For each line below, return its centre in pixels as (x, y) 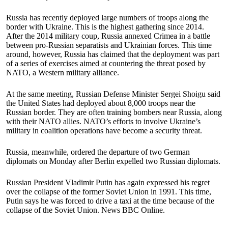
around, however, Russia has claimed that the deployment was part (113, 54)
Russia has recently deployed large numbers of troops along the (107, 18)
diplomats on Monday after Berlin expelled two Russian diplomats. (113, 161)
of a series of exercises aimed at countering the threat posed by (106, 64)
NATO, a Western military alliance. (63, 73)
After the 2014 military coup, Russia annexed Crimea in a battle (108, 36)
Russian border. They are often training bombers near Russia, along (114, 112)
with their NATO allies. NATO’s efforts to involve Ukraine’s (103, 122)
